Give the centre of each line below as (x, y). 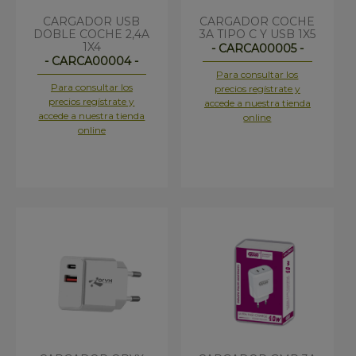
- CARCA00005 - (257, 49)
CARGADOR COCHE (257, 22)
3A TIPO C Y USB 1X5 (257, 35)
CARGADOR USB (92, 22)
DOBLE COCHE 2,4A (92, 35)
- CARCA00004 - (92, 62)
